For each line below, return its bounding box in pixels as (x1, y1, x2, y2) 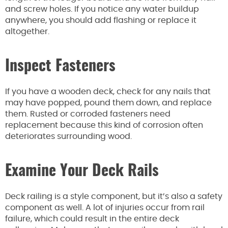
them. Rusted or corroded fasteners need (5, 109, 170, 118)
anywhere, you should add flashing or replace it (5, 16, 196, 24)
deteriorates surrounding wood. (5, 132, 134, 140)
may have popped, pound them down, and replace (5, 98, 212, 107)
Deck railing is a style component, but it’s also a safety (5, 192, 222, 201)
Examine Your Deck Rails (5, 163, 159, 179)
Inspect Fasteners (5, 59, 116, 74)
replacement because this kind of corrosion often (5, 121, 203, 129)
